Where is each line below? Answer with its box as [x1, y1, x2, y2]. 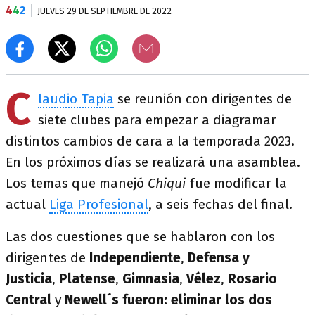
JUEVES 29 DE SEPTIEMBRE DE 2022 [37, 6, 172, 16]
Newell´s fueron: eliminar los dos [65, 292, 272, 308]
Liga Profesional [49, 196, 148, 212]
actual [6, 196, 49, 212]
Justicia [6, 271, 52, 287]
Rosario [228, 271, 277, 287]
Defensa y [188, 250, 250, 266]
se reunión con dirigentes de [114, 91, 292, 107]
